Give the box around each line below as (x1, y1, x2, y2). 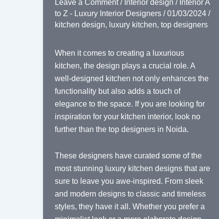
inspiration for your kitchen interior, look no (55, 112, 200, 121)
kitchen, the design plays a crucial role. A (55, 62, 195, 70)
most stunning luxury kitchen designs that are (55, 164, 210, 173)
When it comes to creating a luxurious (55, 49, 184, 58)
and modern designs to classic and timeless (55, 190, 206, 198)
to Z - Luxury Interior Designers (55, 9, 163, 18)
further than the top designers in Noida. (55, 125, 189, 134)
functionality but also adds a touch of (55, 87, 180, 96)
